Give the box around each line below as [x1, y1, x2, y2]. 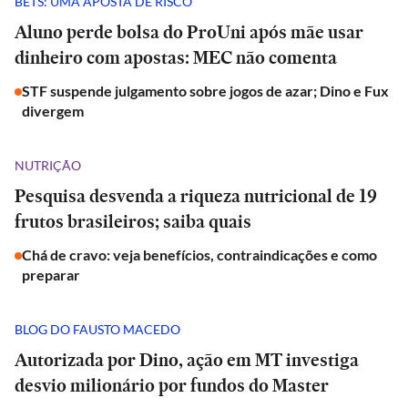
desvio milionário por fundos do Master [15, 372, 329, 398]
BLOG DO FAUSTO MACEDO [15, 321, 180, 337]
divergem [22, 102, 84, 119]
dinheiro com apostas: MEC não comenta [15, 45, 337, 70]
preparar [22, 266, 80, 283]
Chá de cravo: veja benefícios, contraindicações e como [22, 246, 377, 263]
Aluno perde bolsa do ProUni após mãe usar [15, 19, 363, 45]
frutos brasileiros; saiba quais [15, 209, 251, 234]
